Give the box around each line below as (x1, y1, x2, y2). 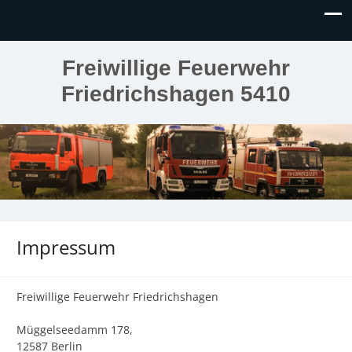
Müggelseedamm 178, (16, 321, 133, 337)
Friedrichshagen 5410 (61, 82, 291, 106)
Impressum (16, 233, 115, 260)
